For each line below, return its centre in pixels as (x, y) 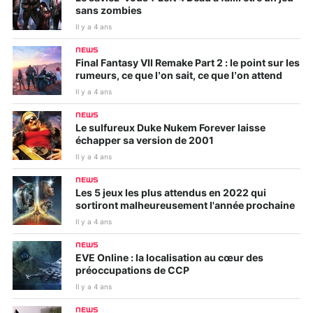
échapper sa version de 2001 (145, 141)
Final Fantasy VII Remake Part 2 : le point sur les (188, 63)
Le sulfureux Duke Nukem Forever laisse (170, 128)
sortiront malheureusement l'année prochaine (185, 206)
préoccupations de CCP (132, 271)
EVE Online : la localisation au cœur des (169, 258)
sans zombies (109, 11)
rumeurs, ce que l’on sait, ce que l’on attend (179, 76)
